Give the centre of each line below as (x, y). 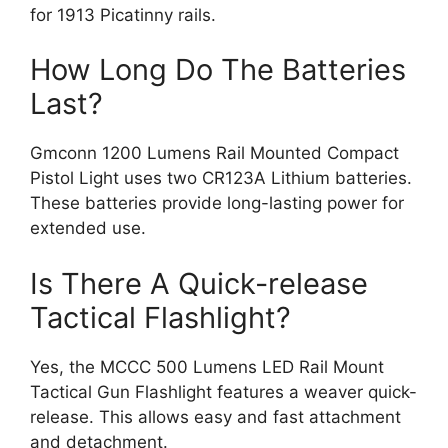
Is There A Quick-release (199, 283)
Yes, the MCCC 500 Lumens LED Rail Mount (207, 366)
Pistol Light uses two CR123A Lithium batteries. (221, 178)
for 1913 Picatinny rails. (123, 14)
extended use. (88, 228)
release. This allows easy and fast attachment (215, 416)
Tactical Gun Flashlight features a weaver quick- (223, 391)
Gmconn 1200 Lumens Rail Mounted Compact (214, 153)
